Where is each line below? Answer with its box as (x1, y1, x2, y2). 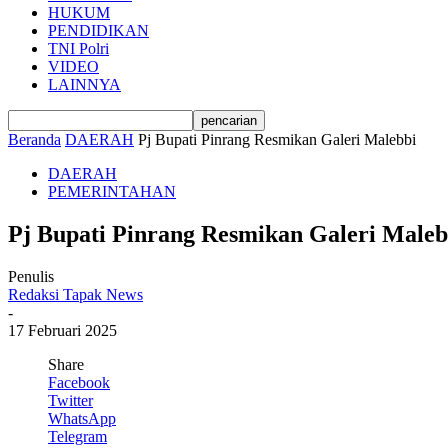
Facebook (48, 373, 110, 391)
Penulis (8, 267, 54, 285)
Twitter (48, 391, 93, 409)
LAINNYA (48, 76, 121, 93)
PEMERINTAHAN (48, 183, 176, 200)
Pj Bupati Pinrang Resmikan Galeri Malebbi (138, 131, 416, 148)
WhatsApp (48, 409, 116, 427)
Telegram (48, 427, 107, 445)
